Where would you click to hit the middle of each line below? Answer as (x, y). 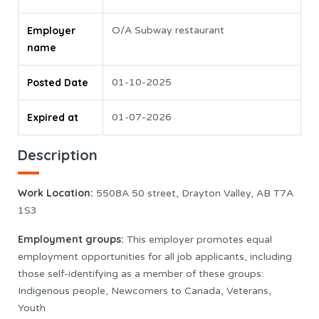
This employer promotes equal (199, 239)
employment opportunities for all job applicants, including (155, 256)
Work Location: (56, 193)
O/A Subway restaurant (168, 31)
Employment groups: (72, 239)
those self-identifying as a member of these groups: (141, 273)
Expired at (53, 118)
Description (58, 155)
